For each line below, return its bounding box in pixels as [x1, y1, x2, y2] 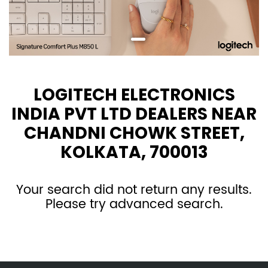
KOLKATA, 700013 [60, 141, 208, 165]
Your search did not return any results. [16, 180, 252, 201]
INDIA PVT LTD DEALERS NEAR [11, 102, 257, 126]
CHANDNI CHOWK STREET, [23, 121, 245, 145]
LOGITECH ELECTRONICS [33, 83, 235, 107]
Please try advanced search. [45, 194, 223, 215]
